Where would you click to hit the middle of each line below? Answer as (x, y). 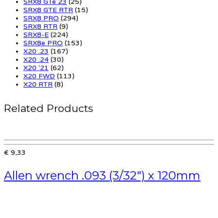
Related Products (48, 108)
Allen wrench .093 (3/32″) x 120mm (102, 175)
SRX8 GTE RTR (48, 10)
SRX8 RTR (40, 26)
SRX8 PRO (41, 18)
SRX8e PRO (43, 43)
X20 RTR (38, 84)
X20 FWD (39, 76)
